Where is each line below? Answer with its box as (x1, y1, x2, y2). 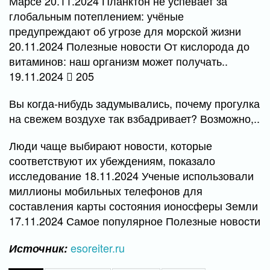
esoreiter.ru (71, 240, 125, 256)
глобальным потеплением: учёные (9, 8, 184, 24)
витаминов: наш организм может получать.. (9, 53, 228, 69)
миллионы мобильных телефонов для (9, 183, 202, 198)
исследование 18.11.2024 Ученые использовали (9, 168, 254, 183)
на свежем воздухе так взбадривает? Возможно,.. (9, 110, 260, 126)
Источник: (9, 240, 67, 256)
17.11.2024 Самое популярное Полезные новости (9, 213, 260, 228)
